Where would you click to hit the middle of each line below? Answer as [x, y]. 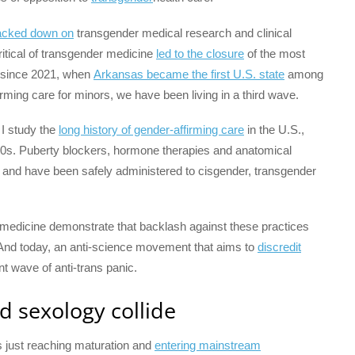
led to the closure [200, 53]
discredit [279, 247]
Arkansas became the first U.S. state [189, 74]
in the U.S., [274, 129]
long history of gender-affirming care [151, 129]
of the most [275, 53]
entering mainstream [208, 345]
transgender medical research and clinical [183, 32]
